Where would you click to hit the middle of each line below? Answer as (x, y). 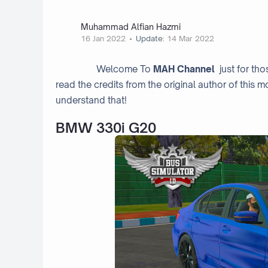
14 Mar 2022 (191, 39)
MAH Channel (186, 69)
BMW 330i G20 (106, 127)
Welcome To (104, 69)
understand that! (91, 100)
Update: (150, 39)
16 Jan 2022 (103, 39)
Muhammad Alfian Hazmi (131, 27)
